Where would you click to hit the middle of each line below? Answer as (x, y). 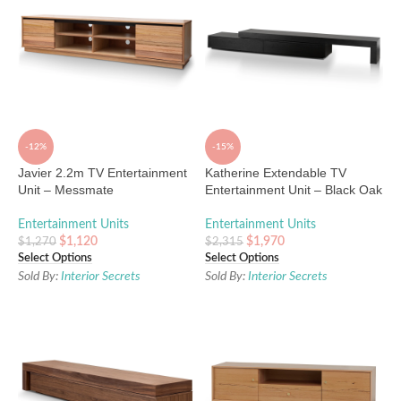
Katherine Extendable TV (276, 173)
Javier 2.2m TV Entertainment (102, 173)
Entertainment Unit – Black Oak (294, 190)
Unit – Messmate (66, 190)
